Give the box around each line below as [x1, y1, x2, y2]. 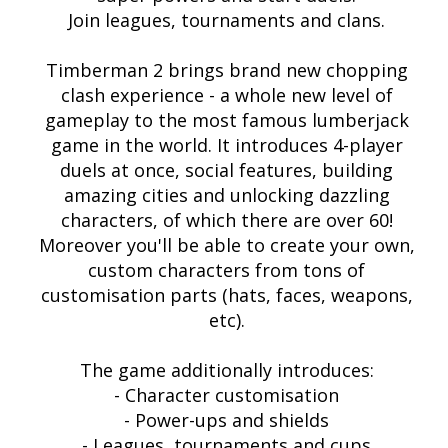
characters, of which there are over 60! [60, 208, 393, 233]
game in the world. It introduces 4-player [50, 133, 403, 158]
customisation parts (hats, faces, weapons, [40, 283, 413, 308]
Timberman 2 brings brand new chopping [45, 58, 408, 83]
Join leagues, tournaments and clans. [68, 8, 385, 33]
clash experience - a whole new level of [60, 83, 393, 108]
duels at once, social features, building [60, 158, 393, 183]
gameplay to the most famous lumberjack [44, 108, 409, 133]
